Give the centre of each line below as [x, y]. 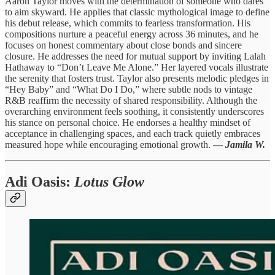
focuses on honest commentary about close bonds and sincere [123, 45]
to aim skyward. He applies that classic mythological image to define [137, 12]
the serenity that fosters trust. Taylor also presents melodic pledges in [137, 79]
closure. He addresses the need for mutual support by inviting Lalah [135, 56]
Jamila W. [245, 145]
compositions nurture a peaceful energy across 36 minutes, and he [132, 34]
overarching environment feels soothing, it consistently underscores [134, 112]
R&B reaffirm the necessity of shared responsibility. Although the [131, 101]
